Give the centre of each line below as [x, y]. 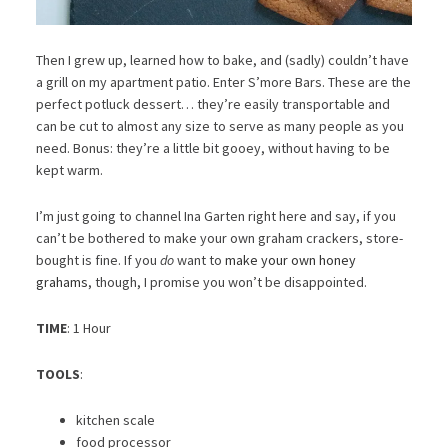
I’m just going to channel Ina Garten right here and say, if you [215, 215]
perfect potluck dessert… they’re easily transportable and [212, 103]
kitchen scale [115, 419]
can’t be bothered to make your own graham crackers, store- [219, 237]
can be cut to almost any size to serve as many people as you [219, 125]
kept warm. [69, 169]
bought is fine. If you [97, 259]
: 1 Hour [88, 327]
